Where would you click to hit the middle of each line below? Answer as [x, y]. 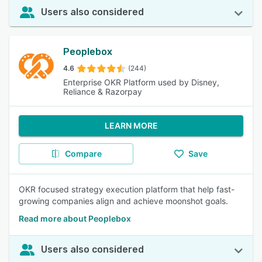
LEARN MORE [131, 125]
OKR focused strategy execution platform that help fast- [127, 189]
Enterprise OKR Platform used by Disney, [141, 82]
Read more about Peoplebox [75, 218]
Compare [83, 154]
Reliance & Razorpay [103, 92]
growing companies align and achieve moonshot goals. [123, 201]
